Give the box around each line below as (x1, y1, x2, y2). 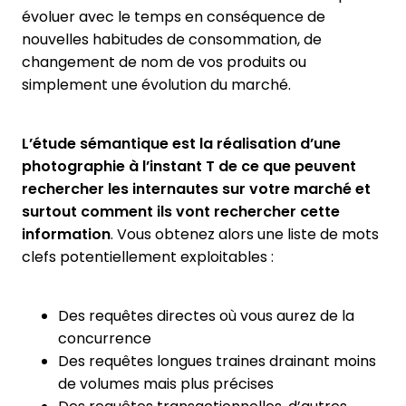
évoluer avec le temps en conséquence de (22, 6, 325, 28)
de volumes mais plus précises (58, 373, 274, 395)
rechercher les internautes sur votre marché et (22, 179, 371, 200)
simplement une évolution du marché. (22, 74, 291, 96)
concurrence (58, 328, 151, 350)
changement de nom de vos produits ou (22, 52, 306, 73)
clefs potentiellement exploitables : (22, 246, 274, 268)
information (22, 224, 111, 246)
